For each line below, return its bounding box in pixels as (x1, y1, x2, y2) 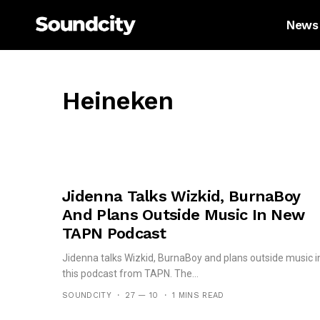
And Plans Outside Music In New (62, 206, 305, 224)
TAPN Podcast (62, 224, 166, 242)
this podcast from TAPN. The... (62, 268, 199, 279)
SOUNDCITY (62, 291, 111, 300)
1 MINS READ (171, 291, 224, 300)
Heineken (62, 86, 174, 116)
